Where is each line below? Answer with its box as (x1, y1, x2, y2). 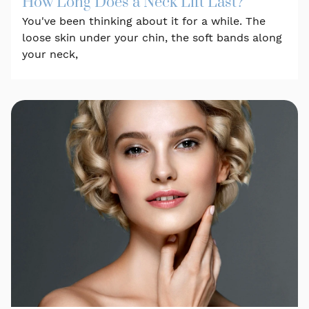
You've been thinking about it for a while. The (22, 14, 266, 28)
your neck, (22, 47, 78, 61)
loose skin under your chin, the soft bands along (22, 30, 282, 44)
